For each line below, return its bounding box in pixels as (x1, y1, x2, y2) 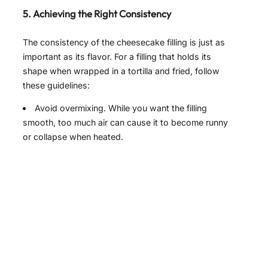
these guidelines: (23, 80, 90, 91)
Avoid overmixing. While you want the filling (35, 103, 208, 114)
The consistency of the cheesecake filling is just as (23, 37, 225, 48)
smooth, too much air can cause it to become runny (23, 117, 228, 128)
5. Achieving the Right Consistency (23, 8, 171, 20)
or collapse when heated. (23, 132, 123, 142)
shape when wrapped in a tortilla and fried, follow (23, 66, 220, 77)
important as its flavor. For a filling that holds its (23, 51, 211, 62)
